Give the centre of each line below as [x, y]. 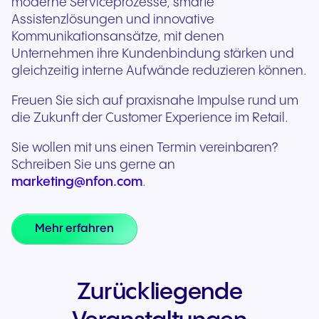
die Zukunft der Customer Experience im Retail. [150, 118]
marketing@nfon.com [77, 182]
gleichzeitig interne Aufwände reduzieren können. [159, 71]
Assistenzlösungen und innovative [113, 20]
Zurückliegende [159, 292]
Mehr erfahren [74, 229]
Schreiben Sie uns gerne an [93, 165]
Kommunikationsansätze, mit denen [118, 37]
